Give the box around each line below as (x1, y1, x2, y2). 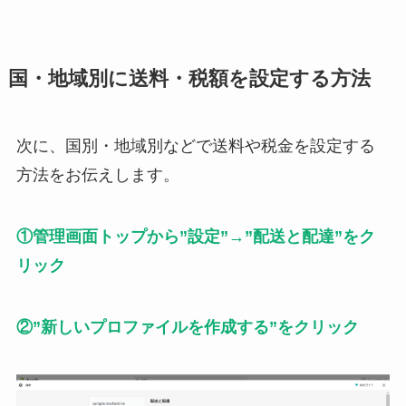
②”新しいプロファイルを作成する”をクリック (15, 318, 359, 337)
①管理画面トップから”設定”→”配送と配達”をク (15, 227, 375, 246)
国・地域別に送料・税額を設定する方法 (7, 68, 371, 91)
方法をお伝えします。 (15, 166, 179, 185)
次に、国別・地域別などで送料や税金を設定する (15, 137, 375, 156)
